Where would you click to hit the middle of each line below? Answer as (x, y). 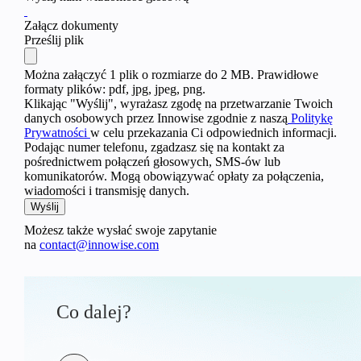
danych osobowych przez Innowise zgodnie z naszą (156, 118)
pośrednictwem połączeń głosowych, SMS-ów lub (152, 162)
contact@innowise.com (99, 245)
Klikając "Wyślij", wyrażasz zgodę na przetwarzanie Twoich (178, 104)
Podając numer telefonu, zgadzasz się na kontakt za (154, 147)
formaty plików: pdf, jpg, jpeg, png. (115, 89)
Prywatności (57, 133)
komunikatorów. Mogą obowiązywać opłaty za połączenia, (174, 176)
